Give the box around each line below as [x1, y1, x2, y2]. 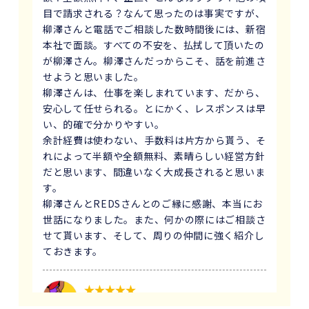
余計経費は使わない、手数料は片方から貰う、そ [42, 132, 266, 147]
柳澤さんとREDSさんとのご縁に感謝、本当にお [42, 196, 263, 210]
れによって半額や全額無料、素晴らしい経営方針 [42, 148, 266, 163]
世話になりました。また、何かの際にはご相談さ [42, 212, 266, 226]
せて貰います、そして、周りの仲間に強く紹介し [42, 228, 265, 242]
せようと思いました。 [42, 69, 144, 83]
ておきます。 [42, 243, 103, 258]
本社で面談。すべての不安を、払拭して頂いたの [42, 37, 265, 52]
